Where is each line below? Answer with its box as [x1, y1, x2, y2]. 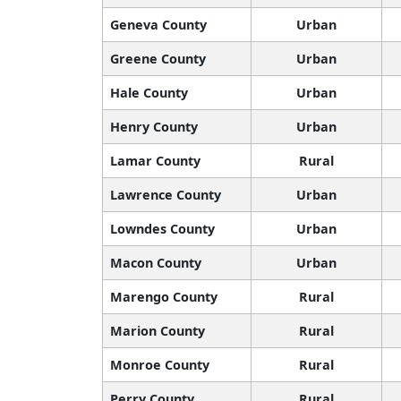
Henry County [110, 118, 198, 136]
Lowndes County [110, 220, 215, 238]
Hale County [110, 84, 188, 102]
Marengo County [110, 288, 218, 306]
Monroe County [110, 356, 209, 374]
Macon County [110, 254, 201, 272]
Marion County [110, 322, 205, 340]
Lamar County [110, 152, 200, 170]
